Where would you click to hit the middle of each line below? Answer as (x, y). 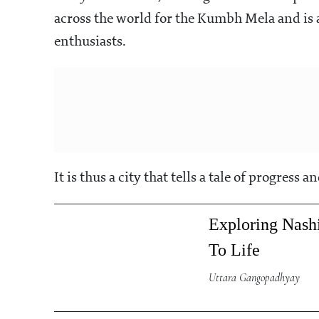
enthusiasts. (91, 42)
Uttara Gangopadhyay (255, 278)
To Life (235, 250)
